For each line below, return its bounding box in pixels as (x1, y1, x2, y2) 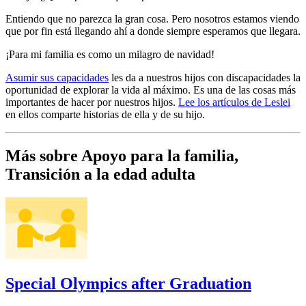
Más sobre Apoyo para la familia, (5, 146, 238, 165)
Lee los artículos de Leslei (178, 96, 290, 108)
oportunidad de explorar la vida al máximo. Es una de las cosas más (5, 83, 296, 96)
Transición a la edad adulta (5, 165, 195, 183)
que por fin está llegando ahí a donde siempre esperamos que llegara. (5, 25, 301, 37)
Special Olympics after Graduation (5, 275, 251, 293)
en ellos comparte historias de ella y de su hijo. (5, 108, 210, 120)
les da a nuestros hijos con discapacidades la (109, 71, 301, 83)
